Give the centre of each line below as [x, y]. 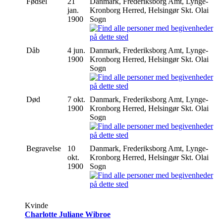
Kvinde [36, 205]
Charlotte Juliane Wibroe [68, 214]
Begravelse [45, 148]
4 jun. [76, 50]
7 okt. [76, 99]
